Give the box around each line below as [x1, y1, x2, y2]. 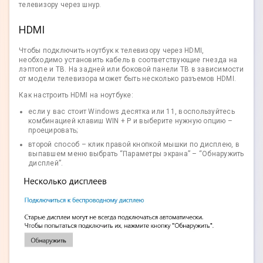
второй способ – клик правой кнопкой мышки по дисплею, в [28, 140, 240, 149]
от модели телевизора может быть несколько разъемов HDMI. [19, 75, 238, 83]
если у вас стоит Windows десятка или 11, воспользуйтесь [28, 107, 235, 116]
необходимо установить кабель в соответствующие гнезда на [19, 56, 237, 65]
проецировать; [28, 126, 78, 135]
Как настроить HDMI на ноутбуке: [19, 91, 133, 100]
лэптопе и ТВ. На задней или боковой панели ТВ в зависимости [19, 65, 244, 74]
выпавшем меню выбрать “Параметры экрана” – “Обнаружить [28, 150, 244, 159]
